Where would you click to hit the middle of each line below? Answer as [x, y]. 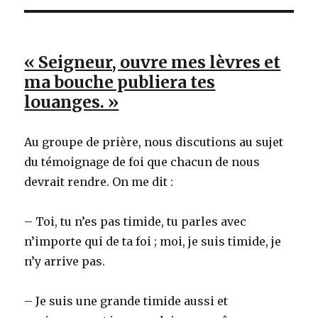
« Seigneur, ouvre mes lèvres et [153, 62]
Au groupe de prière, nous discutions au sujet [154, 142]
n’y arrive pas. [65, 262]
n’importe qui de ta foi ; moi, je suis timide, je [153, 242]
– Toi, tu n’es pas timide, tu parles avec [136, 222]
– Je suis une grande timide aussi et [126, 301]
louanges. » [72, 102]
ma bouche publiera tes [120, 82]
